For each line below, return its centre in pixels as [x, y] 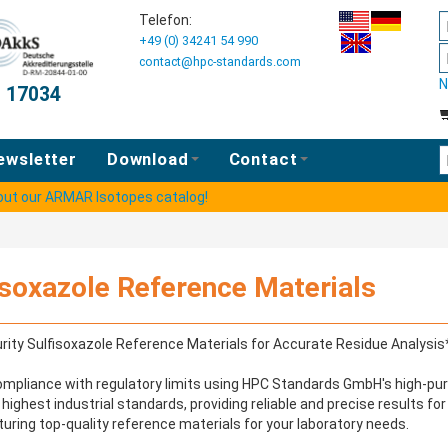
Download [147, 159]
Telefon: [165, 20]
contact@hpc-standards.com [220, 61]
